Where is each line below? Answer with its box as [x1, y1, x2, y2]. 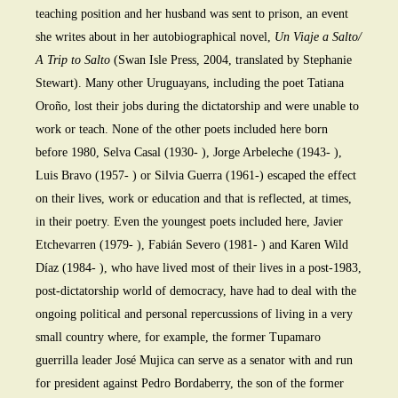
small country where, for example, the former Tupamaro [36, 330, 321, 345]
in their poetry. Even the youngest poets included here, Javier [36, 215, 343, 229]
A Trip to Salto [36, 53, 110, 68]
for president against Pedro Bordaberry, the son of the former [36, 377, 344, 391]
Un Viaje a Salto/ [271, 30, 362, 44]
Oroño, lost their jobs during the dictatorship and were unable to [36, 99, 359, 114]
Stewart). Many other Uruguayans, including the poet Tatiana [36, 76, 344, 91]
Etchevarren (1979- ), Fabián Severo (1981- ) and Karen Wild [36, 238, 348, 252]
